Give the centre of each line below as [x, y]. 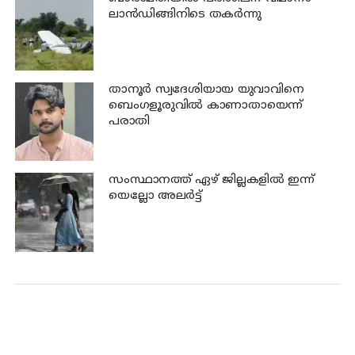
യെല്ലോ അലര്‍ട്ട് [155, 197]
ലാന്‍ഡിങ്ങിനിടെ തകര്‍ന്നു [185, 15]
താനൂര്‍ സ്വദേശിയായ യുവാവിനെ [206, 90]
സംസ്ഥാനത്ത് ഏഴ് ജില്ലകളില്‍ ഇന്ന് [211, 181]
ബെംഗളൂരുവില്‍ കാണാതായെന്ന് [206, 105]
